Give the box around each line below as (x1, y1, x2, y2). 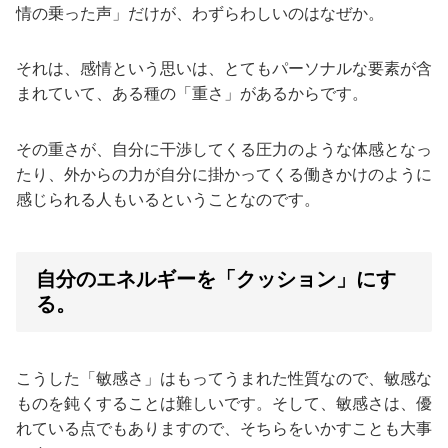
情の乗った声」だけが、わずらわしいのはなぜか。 (16, 5, 384, 23)
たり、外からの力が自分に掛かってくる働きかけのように (16, 165, 432, 183)
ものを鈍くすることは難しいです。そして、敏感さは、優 (16, 395, 432, 413)
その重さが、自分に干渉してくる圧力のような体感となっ (16, 140, 432, 158)
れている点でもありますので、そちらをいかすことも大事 (16, 420, 432, 438)
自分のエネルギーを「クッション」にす (36, 267, 396, 290)
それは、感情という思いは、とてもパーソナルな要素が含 (16, 60, 432, 78)
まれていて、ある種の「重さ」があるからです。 (16, 85, 368, 103)
